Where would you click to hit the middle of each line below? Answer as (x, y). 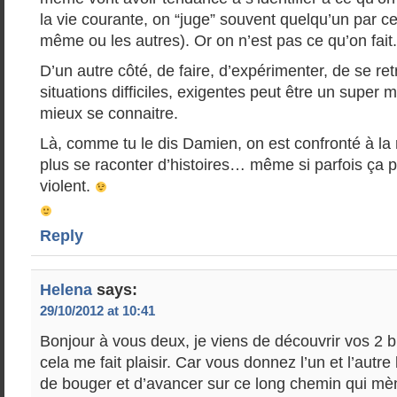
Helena (66, 290)
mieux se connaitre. (109, 113)
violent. (67, 186)
